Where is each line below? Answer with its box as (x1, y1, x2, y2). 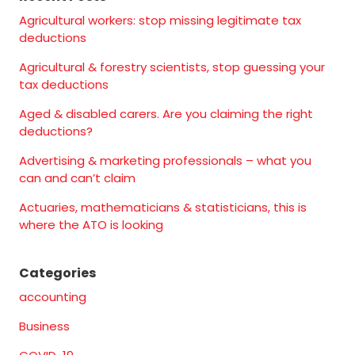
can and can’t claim (19, 170, 136, 187)
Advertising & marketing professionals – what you (19, 152, 311, 170)
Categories (19, 264, 96, 283)
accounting (19, 288, 86, 306)
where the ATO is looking (19, 216, 163, 234)
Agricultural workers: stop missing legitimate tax (19, 12, 301, 29)
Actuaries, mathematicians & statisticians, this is (19, 199, 307, 216)
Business (19, 318, 70, 335)
